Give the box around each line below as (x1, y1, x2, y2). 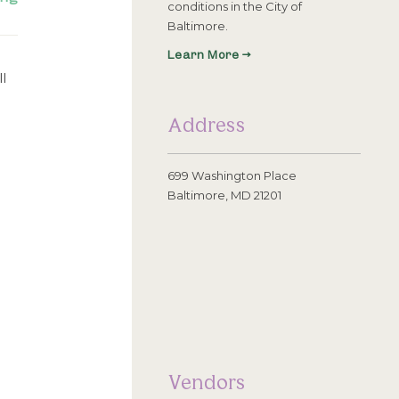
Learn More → (167, 50, 251, 62)
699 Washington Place (167, 167, 297, 183)
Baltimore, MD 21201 (167, 187, 281, 202)
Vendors (167, 368, 246, 393)
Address (167, 111, 246, 136)
